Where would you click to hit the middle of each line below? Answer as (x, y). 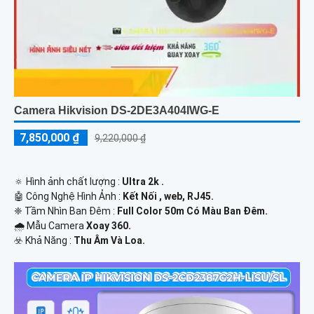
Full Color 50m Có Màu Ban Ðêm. (192, 211)
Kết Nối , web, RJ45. (168, 197)
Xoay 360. (109, 226)
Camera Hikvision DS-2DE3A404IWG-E (117, 111)
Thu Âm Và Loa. (109, 241)
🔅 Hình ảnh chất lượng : (68, 182)
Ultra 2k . (143, 182)
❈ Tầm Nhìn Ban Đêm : (66, 211)
